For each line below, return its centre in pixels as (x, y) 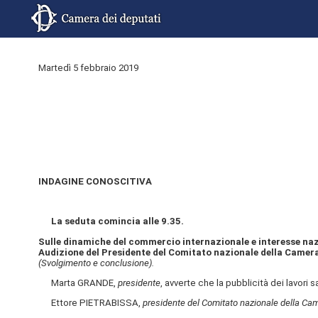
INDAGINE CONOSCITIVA (95, 181)
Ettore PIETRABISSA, (90, 302)
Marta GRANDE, (78, 283)
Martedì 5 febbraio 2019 (88, 68)
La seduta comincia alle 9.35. (117, 221)
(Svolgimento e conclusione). (96, 263)
